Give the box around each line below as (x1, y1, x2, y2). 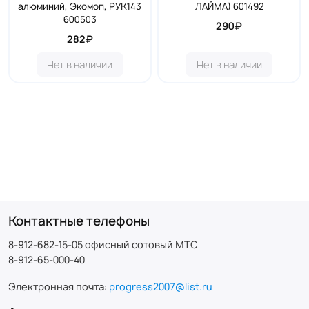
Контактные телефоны (8, 212, 150, 230)
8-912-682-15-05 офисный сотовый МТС (8, 237, 198, 251)
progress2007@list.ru (109, 279, 212, 293)
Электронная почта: (8, 279, 109, 293)
